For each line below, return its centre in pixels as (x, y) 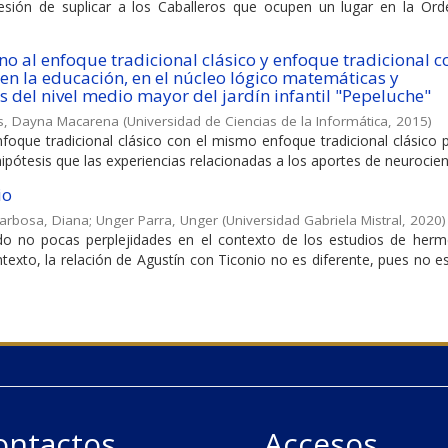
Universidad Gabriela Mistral (314, 220)
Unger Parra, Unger (157, 220)
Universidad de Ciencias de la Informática (257, 120)
